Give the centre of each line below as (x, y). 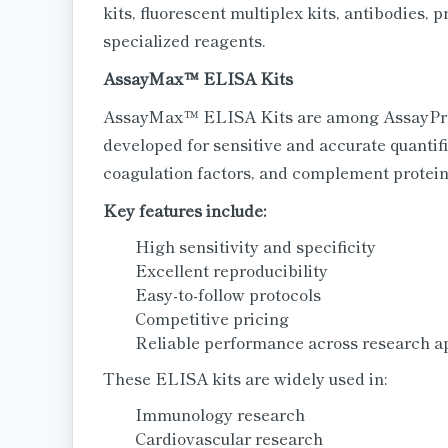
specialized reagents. (184, 40)
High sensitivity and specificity (255, 246)
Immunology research (220, 414)
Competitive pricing (212, 318)
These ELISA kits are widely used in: (245, 378)
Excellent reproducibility (231, 270)
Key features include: (184, 210)
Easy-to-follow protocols (228, 294)
